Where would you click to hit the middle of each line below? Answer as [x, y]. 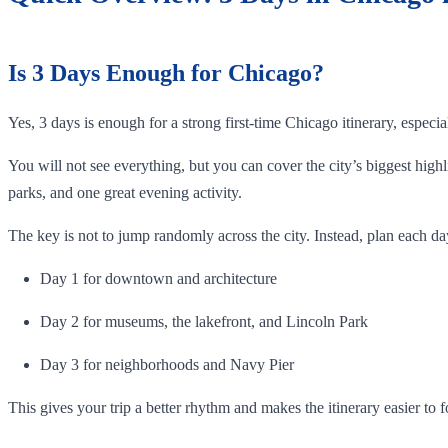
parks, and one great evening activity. [125, 192]
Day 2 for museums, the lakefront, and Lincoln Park [204, 321]
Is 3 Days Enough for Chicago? [166, 72]
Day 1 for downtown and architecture [158, 278]
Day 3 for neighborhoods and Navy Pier [167, 364]
